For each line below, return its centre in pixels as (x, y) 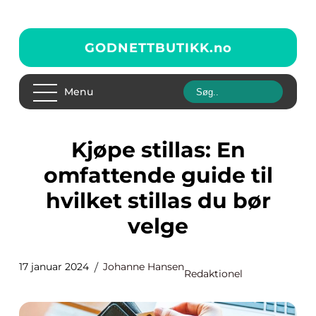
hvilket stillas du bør (158, 201)
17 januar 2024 (54, 267)
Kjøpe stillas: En (79, 150)
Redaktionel (213, 274)
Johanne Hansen (144, 267)
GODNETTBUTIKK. (149, 48)
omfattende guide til (158, 175)
